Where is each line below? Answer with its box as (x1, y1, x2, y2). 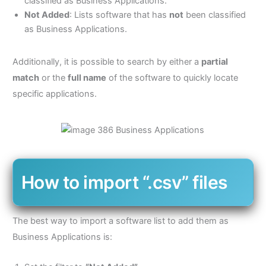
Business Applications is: (12, 231, 112, 242)
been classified (183, 9, 246, 20)
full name (67, 72, 106, 83)
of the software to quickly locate (106, 72, 238, 83)
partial (201, 56, 228, 67)
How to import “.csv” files (21, 171, 227, 193)
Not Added (24, 9, 69, 20)
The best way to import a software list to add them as (12, 215, 229, 226)
